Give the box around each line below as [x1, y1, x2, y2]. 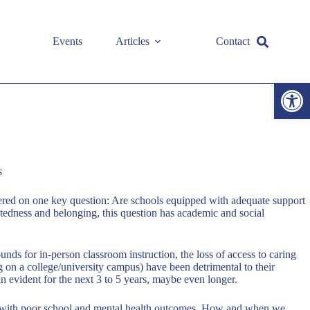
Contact [216, 35, 250, 47]
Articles [116, 35, 150, 47]
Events [53, 35, 83, 47]
